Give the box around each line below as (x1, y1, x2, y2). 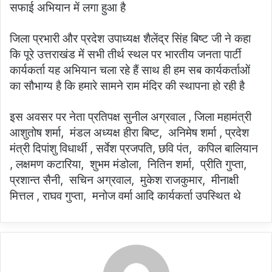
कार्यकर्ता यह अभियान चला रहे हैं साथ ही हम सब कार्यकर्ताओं (10, 63, 250, 78)
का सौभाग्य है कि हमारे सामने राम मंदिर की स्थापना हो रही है (10, 79, 245, 93)
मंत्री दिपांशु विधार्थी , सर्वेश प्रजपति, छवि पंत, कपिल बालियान (10, 141, 258, 156)
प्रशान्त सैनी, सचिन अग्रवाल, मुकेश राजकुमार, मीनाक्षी (10, 173, 239, 188)
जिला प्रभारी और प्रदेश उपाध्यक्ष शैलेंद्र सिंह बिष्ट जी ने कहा (10, 32, 251, 46)
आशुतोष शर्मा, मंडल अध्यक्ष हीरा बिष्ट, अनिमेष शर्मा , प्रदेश (10, 126, 249, 140)
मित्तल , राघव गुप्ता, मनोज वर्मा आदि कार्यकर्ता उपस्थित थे (10, 189, 241, 203)
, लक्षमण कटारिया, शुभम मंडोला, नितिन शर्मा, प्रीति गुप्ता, (10, 157, 250, 172)
